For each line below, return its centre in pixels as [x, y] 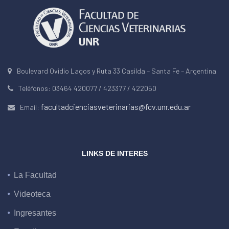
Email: [30, 107]
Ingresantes [35, 213]
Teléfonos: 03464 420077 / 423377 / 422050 [87, 88]
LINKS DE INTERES [114, 154]
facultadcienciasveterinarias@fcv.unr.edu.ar [116, 107]
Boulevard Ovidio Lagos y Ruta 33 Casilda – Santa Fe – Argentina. [117, 71]
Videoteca [32, 194]
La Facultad [35, 175]
